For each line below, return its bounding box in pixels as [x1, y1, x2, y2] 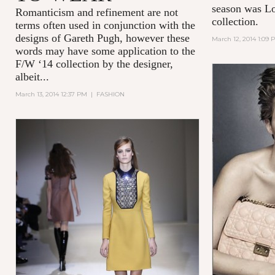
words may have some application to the [15, 44, 195, 57]
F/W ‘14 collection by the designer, [15, 57, 173, 70]
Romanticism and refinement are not [15, 6, 178, 18]
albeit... [15, 70, 49, 83]
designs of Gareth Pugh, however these [15, 31, 190, 44]
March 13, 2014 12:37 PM [15, 90, 87, 98]
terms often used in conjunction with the [15, 18, 195, 31]
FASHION [96, 90, 125, 98]
